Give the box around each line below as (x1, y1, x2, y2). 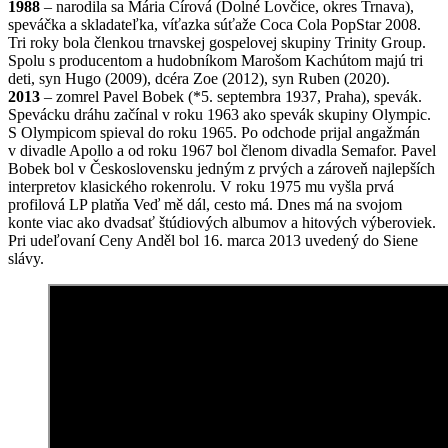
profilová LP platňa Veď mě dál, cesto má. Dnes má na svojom (8, 196, 402, 214)
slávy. (8, 250, 44, 268)
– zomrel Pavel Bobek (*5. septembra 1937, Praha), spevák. (40, 88, 422, 106)
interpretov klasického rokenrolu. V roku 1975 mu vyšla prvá (8, 178, 394, 196)
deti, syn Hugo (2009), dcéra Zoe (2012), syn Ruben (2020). (8, 70, 390, 88)
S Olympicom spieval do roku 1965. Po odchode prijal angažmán (8, 124, 420, 142)
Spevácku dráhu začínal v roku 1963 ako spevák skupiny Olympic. (8, 106, 431, 124)
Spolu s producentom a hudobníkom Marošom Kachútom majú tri (8, 52, 423, 70)
